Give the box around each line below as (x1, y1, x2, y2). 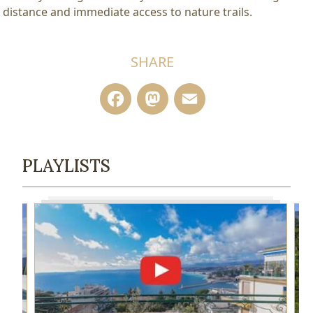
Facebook (136, 83, 236, 114)
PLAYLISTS (22, 154, 110, 177)
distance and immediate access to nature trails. (3, 3, 252, 20)
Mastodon (173, 83, 279, 114)
